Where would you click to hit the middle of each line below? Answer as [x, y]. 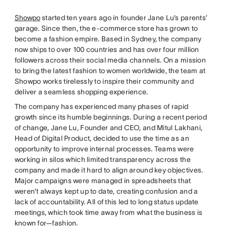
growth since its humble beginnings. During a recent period [110, 117]
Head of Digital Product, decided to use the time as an [102, 138]
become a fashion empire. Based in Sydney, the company [108, 39]
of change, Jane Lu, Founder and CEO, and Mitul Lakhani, [108, 128]
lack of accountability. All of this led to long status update [106, 202]
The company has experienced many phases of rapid [101, 107]
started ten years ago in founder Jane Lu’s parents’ [124, 18]
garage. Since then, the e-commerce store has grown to [106, 29]
